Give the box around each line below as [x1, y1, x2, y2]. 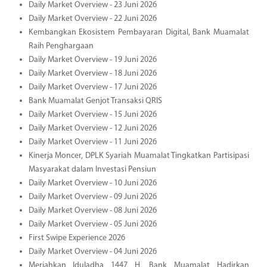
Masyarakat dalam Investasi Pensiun [28, 164, 156, 174]
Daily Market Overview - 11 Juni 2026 [28, 137, 157, 147]
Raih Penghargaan [28, 41, 94, 51]
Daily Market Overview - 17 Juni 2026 [28, 82, 157, 92]
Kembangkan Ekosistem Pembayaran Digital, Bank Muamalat [28, 27, 249, 37]
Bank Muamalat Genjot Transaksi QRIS [28, 96, 162, 105]
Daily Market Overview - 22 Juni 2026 [28, 14, 157, 23]
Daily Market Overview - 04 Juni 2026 [28, 247, 157, 256]
